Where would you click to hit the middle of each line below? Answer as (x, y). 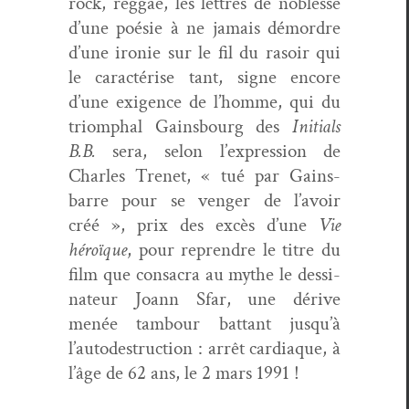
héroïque (97, 249)
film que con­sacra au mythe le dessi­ (204, 274)
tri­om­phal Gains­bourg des (180, 126)
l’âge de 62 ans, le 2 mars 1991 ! (184, 372)
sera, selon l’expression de (218, 151)
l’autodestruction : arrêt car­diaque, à (204, 348)
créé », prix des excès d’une (194, 225)
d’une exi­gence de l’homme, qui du (204, 101)
